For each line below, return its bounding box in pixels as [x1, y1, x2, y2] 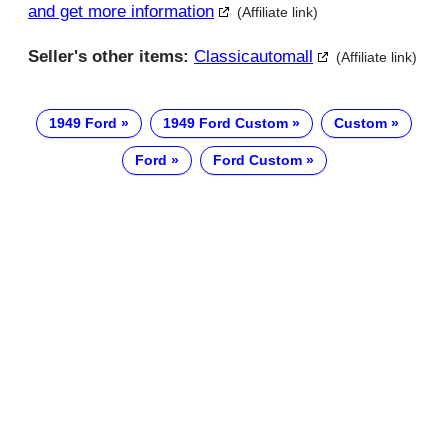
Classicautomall [194, 46, 313, 66]
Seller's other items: [28, 46, 189, 66]
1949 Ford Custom [163, 114, 288, 131]
